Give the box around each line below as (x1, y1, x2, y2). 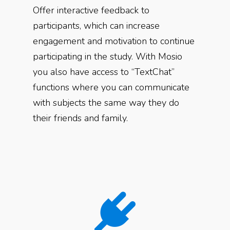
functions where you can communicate (33, 81, 189, 93)
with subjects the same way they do (33, 97, 179, 109)
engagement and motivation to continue (33, 35, 195, 47)
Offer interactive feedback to (33, 4, 149, 16)
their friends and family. (33, 112, 128, 124)
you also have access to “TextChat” (33, 66, 175, 78)
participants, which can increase (33, 20, 160, 32)
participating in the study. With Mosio (33, 50, 182, 63)
